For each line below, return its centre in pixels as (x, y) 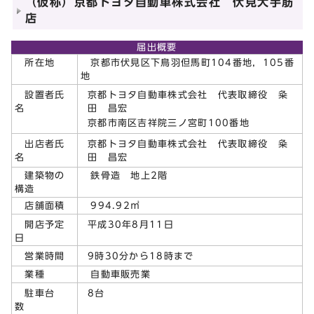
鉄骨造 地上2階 (124, 175)
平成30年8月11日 (131, 224)
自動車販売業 (116, 274)
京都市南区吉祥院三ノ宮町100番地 (169, 123)
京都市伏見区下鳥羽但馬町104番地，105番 (187, 62)
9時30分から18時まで (141, 256)
